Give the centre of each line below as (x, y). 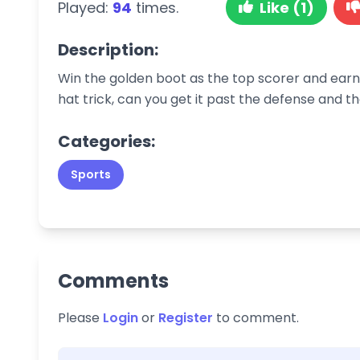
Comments (113, 280)
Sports (91, 174)
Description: (108, 49)
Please (80, 317)
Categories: (106, 141)
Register (186, 317)
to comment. (256, 317)
